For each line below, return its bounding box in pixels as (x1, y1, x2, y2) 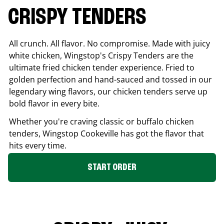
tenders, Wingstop (9, 127, 80, 139)
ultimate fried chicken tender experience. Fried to (9, 61, 194, 73)
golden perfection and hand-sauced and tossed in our (9, 73, 212, 85)
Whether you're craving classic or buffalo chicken (9, 115, 194, 127)
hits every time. (9, 139, 66, 151)
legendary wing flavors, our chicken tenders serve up (9, 85, 207, 97)
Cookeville (80, 127, 118, 139)
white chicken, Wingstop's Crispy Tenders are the (9, 49, 193, 61)
